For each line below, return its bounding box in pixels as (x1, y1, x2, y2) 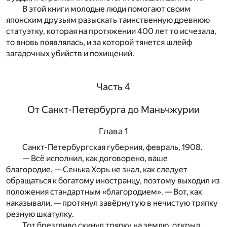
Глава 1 (99, 126, 128, 137)
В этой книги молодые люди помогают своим (22, 4, 191, 14)
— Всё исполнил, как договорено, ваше (22, 154, 168, 164)
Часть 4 (96, 81, 131, 93)
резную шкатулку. (6, 209, 74, 219)
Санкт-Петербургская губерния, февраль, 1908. (22, 142, 203, 153)
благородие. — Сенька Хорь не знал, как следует (6, 165, 187, 175)
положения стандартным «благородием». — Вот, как (6, 187, 202, 197)
